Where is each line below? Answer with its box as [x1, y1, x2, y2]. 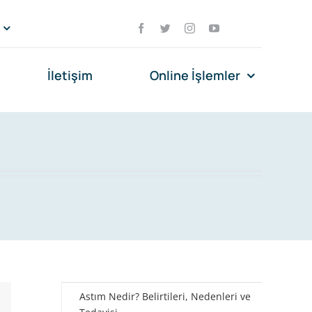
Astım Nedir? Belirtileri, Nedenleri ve [79, 290, 251, 303]
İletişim [47, 67, 93, 84]
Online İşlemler [150, 67, 241, 84]
